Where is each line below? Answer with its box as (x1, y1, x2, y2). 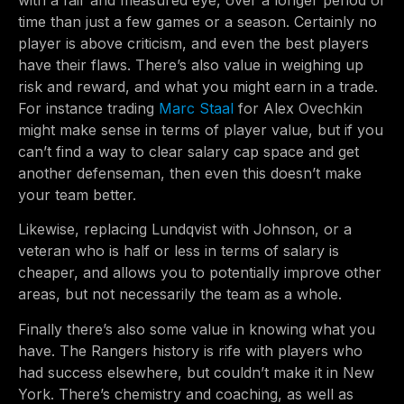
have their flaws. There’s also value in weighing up (18, 56, 363, 75)
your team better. (18, 186, 136, 205)
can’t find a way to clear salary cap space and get (18, 142, 359, 161)
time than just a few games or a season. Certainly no (18, 13, 377, 32)
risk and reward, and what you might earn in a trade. (18, 78, 378, 96)
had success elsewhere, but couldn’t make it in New (18, 363, 374, 381)
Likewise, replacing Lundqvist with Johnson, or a (18, 220, 352, 239)
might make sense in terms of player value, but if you (18, 121, 383, 140)
